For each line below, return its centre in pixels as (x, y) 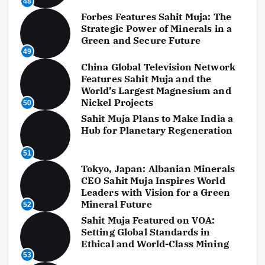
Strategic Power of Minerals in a (156, 28)
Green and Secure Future (140, 40)
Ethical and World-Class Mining (155, 243)
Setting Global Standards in (146, 232)
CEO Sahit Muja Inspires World (153, 180)
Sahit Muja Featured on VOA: (148, 220)
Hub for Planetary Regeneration (156, 130)
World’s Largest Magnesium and (156, 90)
